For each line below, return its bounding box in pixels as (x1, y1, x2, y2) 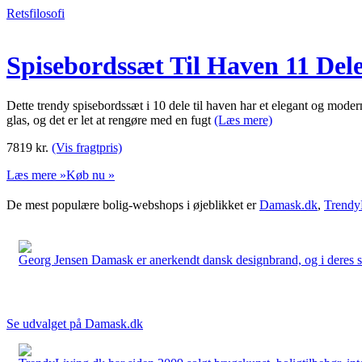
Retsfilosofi (6, 6, 65, 20)
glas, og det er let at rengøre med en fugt (6, 112, 214, 127)
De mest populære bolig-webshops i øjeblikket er (6, 197, 259, 212)
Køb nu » (66, 167, 115, 182)
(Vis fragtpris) (52, 140, 122, 154)
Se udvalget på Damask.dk (6, 316, 143, 330)
